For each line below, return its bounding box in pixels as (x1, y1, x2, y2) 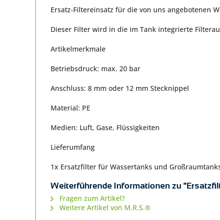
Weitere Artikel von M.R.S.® (57, 203, 151, 212)
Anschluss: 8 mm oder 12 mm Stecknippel (51, 83, 189, 93)
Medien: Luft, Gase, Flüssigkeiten (51, 123, 160, 132)
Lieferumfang (51, 142, 95, 152)
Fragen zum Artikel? (57, 193, 125, 203)
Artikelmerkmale (51, 44, 106, 54)
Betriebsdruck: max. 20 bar (51, 64, 140, 73)
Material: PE (51, 103, 90, 112)
